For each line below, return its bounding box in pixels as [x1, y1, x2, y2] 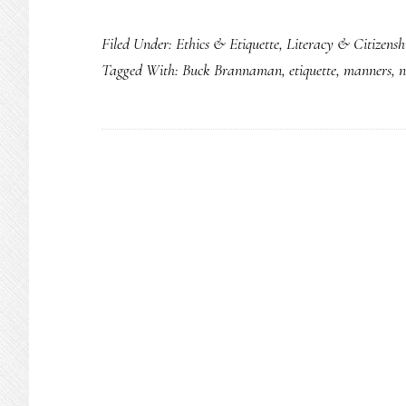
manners [343, 60, 391, 80]
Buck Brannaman [182, 60, 282, 80]
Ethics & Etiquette [176, 34, 279, 53]
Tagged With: [101, 60, 182, 80]
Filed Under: [101, 34, 176, 53]
